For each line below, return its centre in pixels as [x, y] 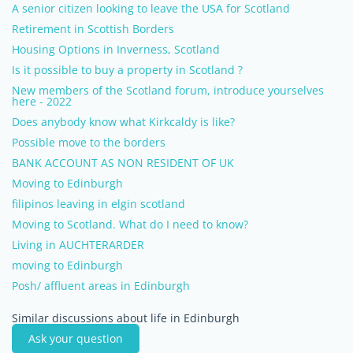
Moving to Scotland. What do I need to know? [130, 224]
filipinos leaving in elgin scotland [98, 204]
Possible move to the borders [89, 142]
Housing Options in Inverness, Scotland [116, 49]
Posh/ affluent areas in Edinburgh [101, 286]
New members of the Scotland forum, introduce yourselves [168, 90]
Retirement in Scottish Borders [93, 29]
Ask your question [76, 338]
